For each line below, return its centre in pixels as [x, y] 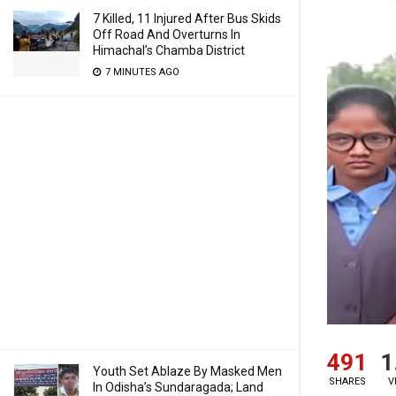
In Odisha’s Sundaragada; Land [178, 387]
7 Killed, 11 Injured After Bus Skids [187, 19]
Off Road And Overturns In [167, 34]
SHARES [347, 382]
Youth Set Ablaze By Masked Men [187, 371]
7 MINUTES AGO [141, 72]
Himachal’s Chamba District [169, 50]
